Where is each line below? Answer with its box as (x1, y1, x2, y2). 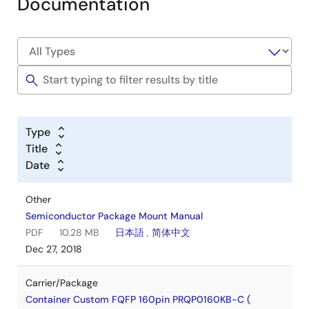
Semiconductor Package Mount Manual (26, 210, 203, 222)
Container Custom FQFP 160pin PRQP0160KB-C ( (26, 293, 250, 306)
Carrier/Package (26, 277, 98, 289)
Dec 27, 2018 (26, 243, 82, 255)
